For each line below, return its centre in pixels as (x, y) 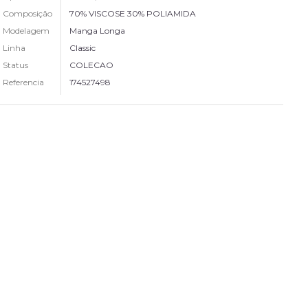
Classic (83, 48)
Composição (28, 13)
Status (16, 65)
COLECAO (92, 65)
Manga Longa (98, 31)
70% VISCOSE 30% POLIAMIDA (133, 13)
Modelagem (26, 31)
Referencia (24, 82)
